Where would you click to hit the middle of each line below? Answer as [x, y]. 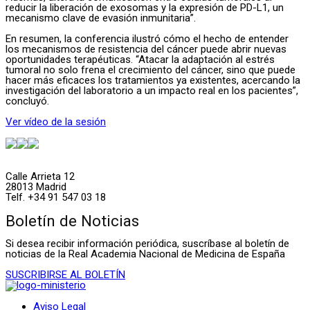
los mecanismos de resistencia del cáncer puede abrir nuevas [146, 49]
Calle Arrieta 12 [40, 177]
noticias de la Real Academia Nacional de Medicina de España [145, 254]
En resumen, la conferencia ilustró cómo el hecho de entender [147, 39]
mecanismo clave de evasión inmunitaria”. [101, 18]
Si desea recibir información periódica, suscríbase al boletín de [147, 244]
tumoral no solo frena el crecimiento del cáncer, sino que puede [151, 70]
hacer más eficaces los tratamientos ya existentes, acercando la [153, 81]
